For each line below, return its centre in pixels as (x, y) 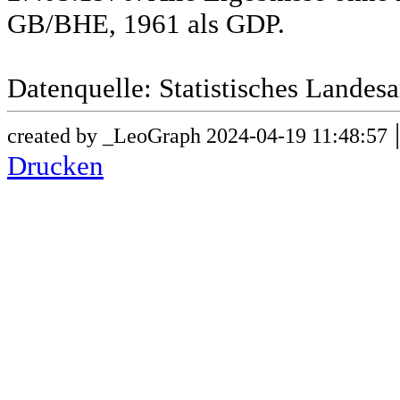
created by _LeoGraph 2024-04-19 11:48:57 (197, 136)
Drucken (55, 166)
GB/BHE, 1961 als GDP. (146, 24)
